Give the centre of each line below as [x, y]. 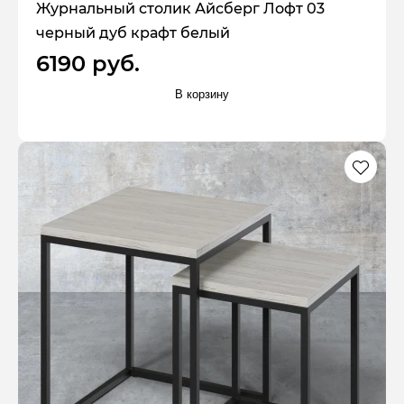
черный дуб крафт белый [133, 33]
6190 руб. [88, 64]
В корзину [202, 94]
